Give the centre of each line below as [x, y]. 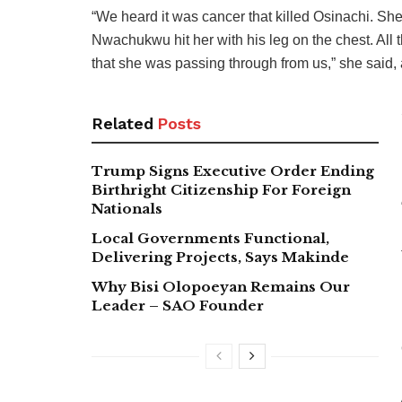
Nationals [127, 208]
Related [122, 123]
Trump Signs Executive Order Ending [233, 170]
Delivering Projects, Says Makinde [220, 257]
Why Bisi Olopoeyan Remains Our [221, 286]
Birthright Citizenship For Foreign [221, 189]
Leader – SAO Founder [178, 305]
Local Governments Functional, [210, 238]
